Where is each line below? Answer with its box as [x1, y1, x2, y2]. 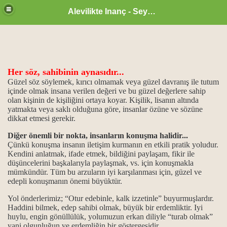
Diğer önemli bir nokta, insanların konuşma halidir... [8, 131, 188, 140]
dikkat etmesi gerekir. [8, 114, 75, 123]
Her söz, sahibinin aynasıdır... [8, 67, 124, 77]
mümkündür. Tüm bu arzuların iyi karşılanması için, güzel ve [8, 168, 202, 176]
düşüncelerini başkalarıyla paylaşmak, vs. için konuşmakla [8, 159, 194, 167]
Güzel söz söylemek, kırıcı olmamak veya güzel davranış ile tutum [8, 78, 219, 86]
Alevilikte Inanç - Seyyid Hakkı [147, 7, 156, 16]
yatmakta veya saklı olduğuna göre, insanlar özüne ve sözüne [8, 105, 203, 113]
